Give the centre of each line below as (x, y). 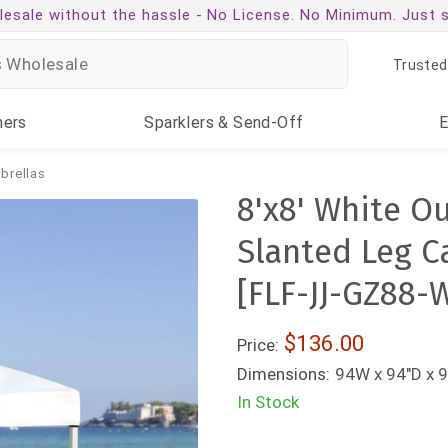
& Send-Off (259, 122)
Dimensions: (284, 374)
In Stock (268, 402)
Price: (258, 345)
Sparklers (179, 122)
